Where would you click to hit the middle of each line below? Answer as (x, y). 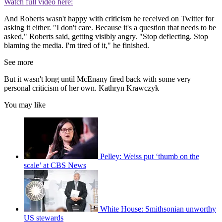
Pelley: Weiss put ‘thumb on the (150, 156)
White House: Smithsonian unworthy (158, 209)
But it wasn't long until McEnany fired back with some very (97, 79)
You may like (25, 105)
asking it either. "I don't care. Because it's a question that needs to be (110, 27)
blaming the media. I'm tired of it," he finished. (77, 45)
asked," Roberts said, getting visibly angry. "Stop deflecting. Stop (106, 36)
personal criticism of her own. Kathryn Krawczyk (82, 88)
